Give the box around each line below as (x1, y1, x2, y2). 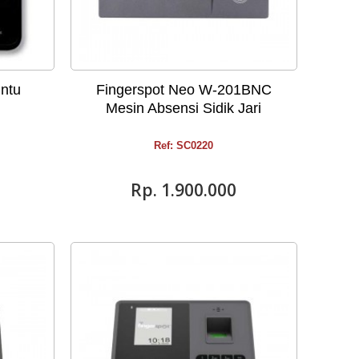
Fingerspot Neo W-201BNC (95, 81, 272, 98)
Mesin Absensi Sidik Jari (106, 99, 262, 116)
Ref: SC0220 (154, 139, 214, 151)
